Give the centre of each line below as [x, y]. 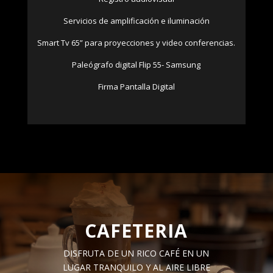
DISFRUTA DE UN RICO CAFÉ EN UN [136, 253]
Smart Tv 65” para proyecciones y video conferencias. [136, 42]
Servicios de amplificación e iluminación [136, 20]
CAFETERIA [136, 230]
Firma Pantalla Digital [136, 86]
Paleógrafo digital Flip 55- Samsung [136, 64]
